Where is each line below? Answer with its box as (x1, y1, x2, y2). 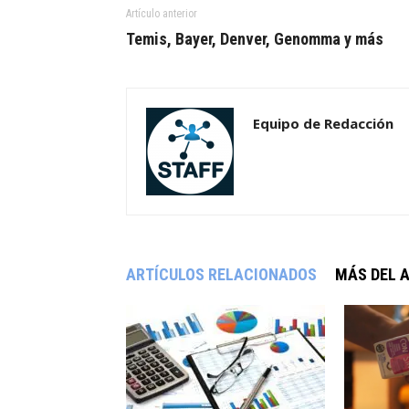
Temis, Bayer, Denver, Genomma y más (126, 29, 383, 49)
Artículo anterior (126, 7, 197, 21)
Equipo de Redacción (253, 114, 393, 133)
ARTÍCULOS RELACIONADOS (126, 265, 317, 285)
